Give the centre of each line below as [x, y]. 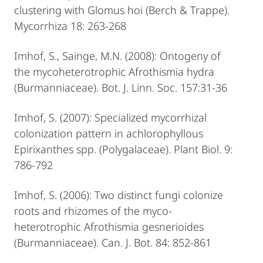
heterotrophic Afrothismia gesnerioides [109, 227]
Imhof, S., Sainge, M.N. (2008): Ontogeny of [117, 56]
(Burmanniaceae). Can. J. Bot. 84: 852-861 [113, 242]
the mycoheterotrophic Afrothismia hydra [114, 72]
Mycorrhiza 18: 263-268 [70, 26]
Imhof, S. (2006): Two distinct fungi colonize [119, 195]
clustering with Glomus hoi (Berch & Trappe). [122, 10]
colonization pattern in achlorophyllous [109, 133]
